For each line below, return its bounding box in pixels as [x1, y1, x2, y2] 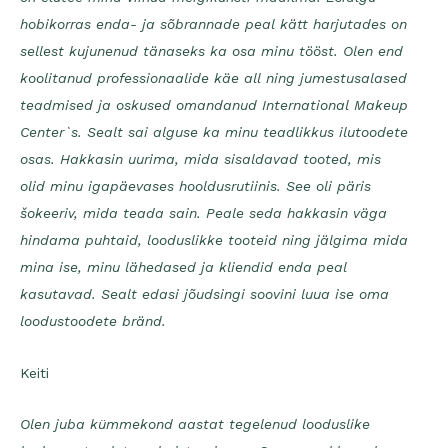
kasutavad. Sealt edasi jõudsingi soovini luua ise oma [20, 286, 389, 303]
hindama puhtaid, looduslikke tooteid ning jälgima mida [20, 232, 408, 249]
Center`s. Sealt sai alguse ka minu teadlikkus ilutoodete [20, 124, 408, 141]
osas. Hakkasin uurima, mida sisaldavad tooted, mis [20, 151, 381, 168]
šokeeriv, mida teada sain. [20, 205, 206, 222]
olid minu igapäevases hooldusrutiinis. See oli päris [20, 178, 371, 195]
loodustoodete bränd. [20, 313, 166, 330]
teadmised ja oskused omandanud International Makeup [20, 97, 408, 114]
